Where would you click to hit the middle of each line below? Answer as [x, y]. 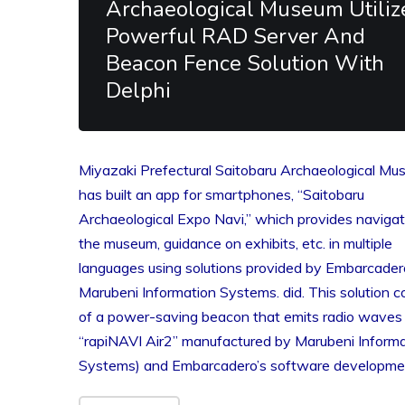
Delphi [138, 90]
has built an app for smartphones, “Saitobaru [221, 194]
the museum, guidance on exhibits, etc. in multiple [235, 243]
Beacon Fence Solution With [245, 63]
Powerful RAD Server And [235, 36]
